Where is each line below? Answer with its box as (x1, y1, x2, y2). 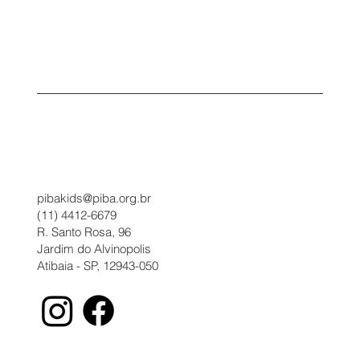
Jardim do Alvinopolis (36, 241, 151, 257)
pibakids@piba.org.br (36, 190, 151, 207)
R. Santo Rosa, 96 (36, 224, 131, 240)
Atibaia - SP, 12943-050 (36, 258, 158, 274)
